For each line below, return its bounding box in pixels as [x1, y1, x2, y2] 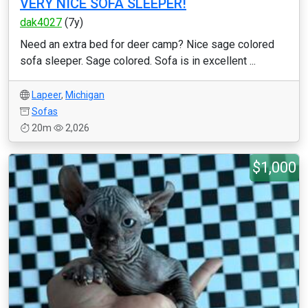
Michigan [65, 89, 104, 100]
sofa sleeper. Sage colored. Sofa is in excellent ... [20, 54, 256, 67]
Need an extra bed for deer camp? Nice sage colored [20, 38, 274, 51]
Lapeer [32, 89, 61, 100]
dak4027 [20, 16, 62, 29]
